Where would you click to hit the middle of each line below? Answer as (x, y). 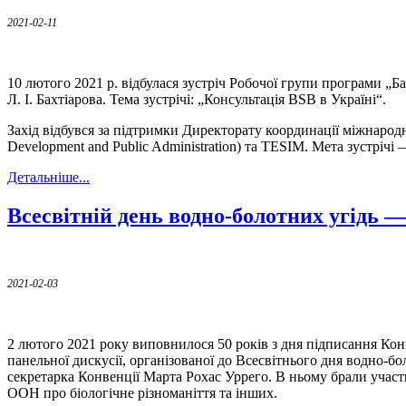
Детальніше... (48, 177)
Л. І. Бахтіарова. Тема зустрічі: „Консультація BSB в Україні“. (197, 99)
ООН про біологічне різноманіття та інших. (142, 392)
